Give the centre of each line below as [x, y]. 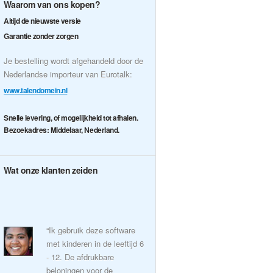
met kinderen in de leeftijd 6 [95, 243]
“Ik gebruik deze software [91, 230]
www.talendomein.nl [36, 90]
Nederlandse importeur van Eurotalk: [68, 74]
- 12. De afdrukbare [80, 257]
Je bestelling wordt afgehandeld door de [73, 61]
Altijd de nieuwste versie [42, 21]
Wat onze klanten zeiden [51, 170]
